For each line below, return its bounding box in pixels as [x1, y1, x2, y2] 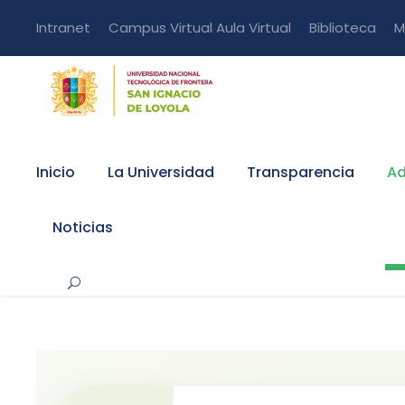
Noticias [52, 217, 113, 239]
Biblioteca [309, 18, 376, 37]
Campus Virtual [108, 18, 212, 37]
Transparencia [247, 162, 354, 184]
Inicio [36, 162, 75, 184]
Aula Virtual [216, 18, 291, 37]
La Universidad [108, 162, 214, 184]
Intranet [36, 18, 90, 37]
